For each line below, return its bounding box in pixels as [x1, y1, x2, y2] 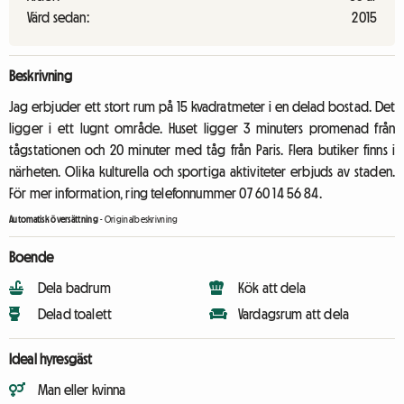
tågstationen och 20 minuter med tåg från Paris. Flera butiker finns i [9, 142, 395, 157]
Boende [9, 250, 53, 264]
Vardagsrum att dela [238, 307, 350, 321]
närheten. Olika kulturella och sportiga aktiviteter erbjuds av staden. [9, 164, 395, 179]
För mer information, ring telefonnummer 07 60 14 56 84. [9, 186, 322, 200]
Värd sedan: [27, 10, 89, 24]
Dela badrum [38, 280, 111, 295]
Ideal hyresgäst [9, 352, 93, 366]
